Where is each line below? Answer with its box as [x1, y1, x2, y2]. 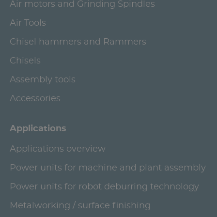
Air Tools [10, 18, 46, 28]
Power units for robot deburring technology [10, 182, 199, 191]
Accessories [10, 94, 61, 103]
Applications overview [10, 144, 106, 154]
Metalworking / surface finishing [10, 201, 151, 210]
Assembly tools [10, 75, 76, 84]
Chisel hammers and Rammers [10, 37, 146, 46]
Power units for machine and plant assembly [10, 163, 206, 172]
